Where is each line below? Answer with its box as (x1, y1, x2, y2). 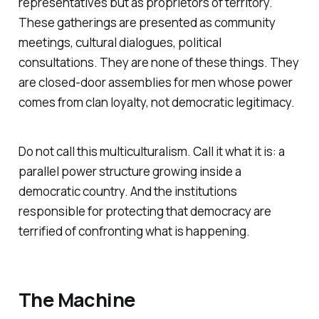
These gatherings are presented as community (18, 14, 276, 31)
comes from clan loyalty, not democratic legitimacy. (18, 94, 295, 111)
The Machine (18, 286, 136, 313)
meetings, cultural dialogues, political (18, 34, 221, 51)
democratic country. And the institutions (18, 183, 237, 200)
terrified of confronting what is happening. (18, 223, 250, 240)
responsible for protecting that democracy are (18, 203, 271, 220)
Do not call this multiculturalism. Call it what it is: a (18, 143, 285, 160)
